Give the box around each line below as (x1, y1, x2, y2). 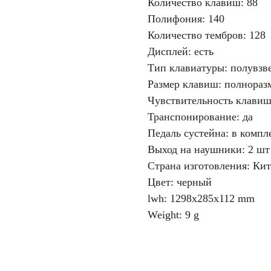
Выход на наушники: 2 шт (148, 143, 270, 155)
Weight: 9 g (148, 208, 199, 221)
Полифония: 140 (148, 12, 224, 25)
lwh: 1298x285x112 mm (148, 192, 255, 204)
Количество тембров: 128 (148, 28, 266, 41)
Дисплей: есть (148, 45, 214, 57)
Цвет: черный (148, 175, 212, 188)
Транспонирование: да (148, 110, 253, 123)
